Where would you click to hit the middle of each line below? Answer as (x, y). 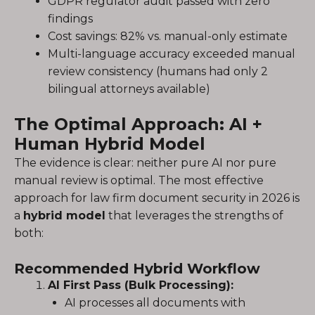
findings (70, 19)
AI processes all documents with (155, 303)
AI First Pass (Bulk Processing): (141, 285)
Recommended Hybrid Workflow (137, 269)
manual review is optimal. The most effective (139, 180)
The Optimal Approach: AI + (138, 124)
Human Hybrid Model (110, 144)
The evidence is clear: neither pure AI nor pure (145, 163)
